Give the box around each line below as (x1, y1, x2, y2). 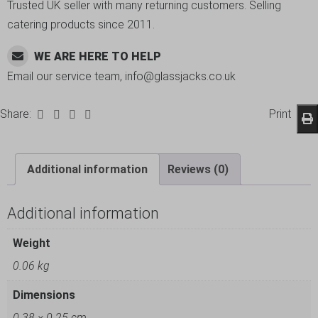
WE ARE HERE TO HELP (34, 50, 162, 63)
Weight (13, 236, 50, 250)
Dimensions (13, 287, 75, 302)
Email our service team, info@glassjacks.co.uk (7, 70, 236, 83)
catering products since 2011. (7, 18, 155, 31)
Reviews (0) (168, 163, 229, 176)
